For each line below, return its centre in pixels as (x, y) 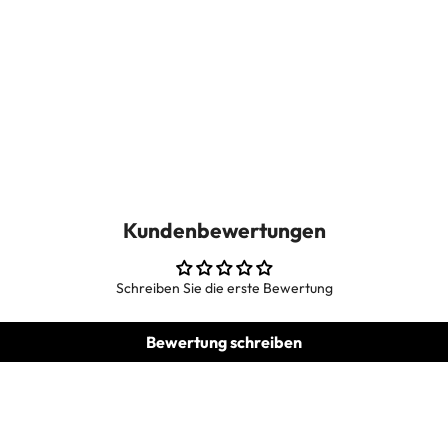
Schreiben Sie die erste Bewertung (224, 288)
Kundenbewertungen (224, 230)
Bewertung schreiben (224, 342)
